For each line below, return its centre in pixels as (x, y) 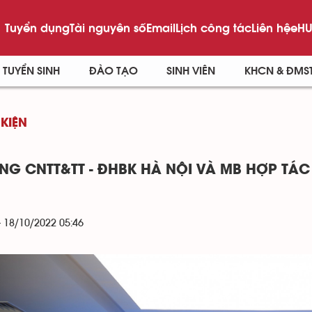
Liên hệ (271, 28)
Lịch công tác (213, 28)
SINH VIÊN (191, 71)
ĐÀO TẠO (113, 71)
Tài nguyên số (108, 28)
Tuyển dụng (37, 28)
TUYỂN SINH (31, 71)
